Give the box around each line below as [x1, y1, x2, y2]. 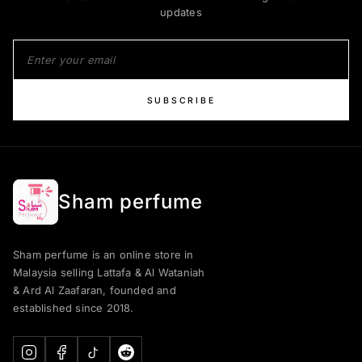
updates [160, 6, 202, 19]
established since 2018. [13, 301, 134, 315]
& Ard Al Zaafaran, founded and [13, 284, 176, 297]
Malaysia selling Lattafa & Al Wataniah [13, 266, 205, 280]
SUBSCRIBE [146, 95, 216, 106]
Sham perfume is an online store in [13, 248, 194, 262]
